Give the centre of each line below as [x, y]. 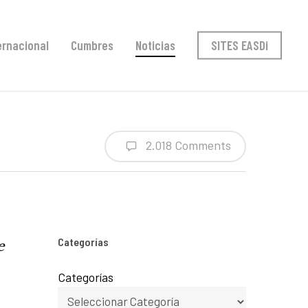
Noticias [155, 45]
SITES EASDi [240, 45]
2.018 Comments [187, 145]
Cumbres [92, 45]
